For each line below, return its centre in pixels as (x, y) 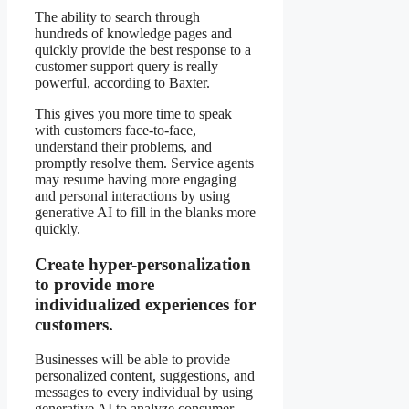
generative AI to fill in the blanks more (145, 212)
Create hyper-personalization (143, 264)
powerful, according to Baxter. (122, 82)
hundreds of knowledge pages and (133, 33)
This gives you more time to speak (133, 113)
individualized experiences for (145, 304)
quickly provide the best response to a (143, 49)
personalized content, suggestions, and (145, 376)
